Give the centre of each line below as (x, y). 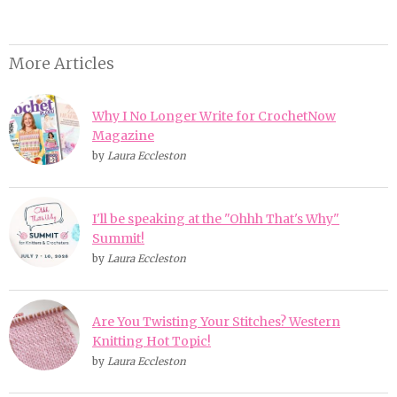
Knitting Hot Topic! (152, 341)
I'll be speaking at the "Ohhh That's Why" (216, 218)
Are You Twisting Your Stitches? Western (216, 321)
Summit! (118, 238)
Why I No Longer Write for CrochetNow (214, 116)
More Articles (62, 63)
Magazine (123, 135)
